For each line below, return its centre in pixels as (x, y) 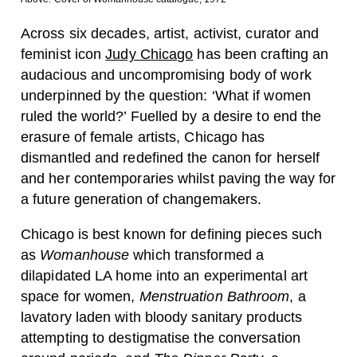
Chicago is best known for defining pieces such (172, 234)
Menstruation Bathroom (214, 296)
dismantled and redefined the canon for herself (171, 158)
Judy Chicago (149, 54)
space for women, (80, 296)
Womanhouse (85, 255)
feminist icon (63, 54)
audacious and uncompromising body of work (166, 75)
